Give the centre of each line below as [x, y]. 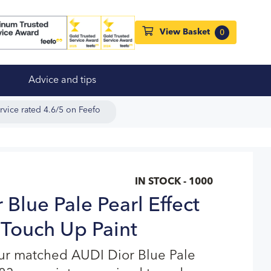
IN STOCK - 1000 [174, 182]
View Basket [185, 32]
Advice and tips [62, 80]
